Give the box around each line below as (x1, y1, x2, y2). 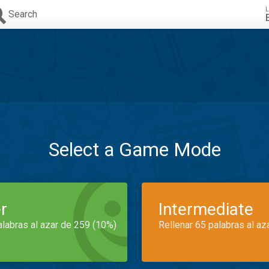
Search (8, 8, 37, 20)
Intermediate (159, 199, 253, 219)
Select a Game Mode (48, 138, 221, 161)
